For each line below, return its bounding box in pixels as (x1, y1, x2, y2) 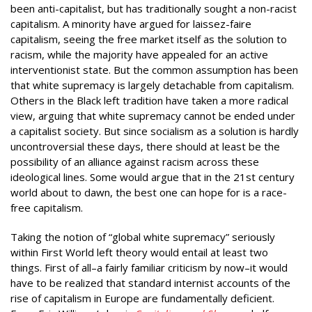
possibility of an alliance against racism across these (10, 154, 259, 169)
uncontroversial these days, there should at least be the (10, 139, 280, 153)
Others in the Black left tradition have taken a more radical (10, 93, 288, 107)
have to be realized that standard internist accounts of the (10, 276, 290, 290)
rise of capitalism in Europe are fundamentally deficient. (10, 291, 274, 305)
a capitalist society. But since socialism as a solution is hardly (10, 123, 299, 138)
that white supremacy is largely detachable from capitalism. (10, 77, 294, 92)
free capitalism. (10, 200, 83, 214)
